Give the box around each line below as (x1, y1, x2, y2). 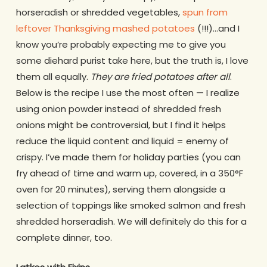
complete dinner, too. (15, 231, 112, 244)
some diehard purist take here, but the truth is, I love (15, 54, 249, 67)
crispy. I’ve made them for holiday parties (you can (15, 151, 241, 163)
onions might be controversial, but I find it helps (15, 119, 226, 131)
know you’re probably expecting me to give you (15, 38, 226, 51)
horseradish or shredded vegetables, (15, 6, 182, 18)
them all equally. (15, 70, 91, 83)
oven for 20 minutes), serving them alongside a (15, 183, 225, 195)
